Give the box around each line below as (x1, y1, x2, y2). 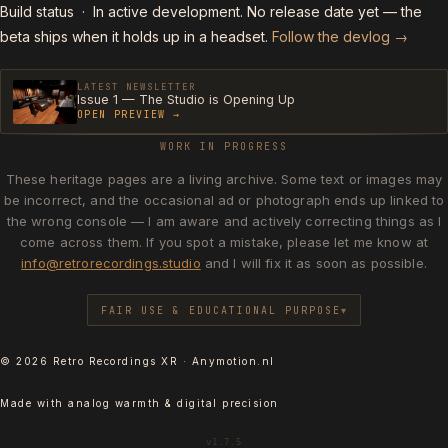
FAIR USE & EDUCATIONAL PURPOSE (101, 303, 342, 317)
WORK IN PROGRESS (160, 140, 288, 154)
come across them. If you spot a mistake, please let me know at (19, 233, 429, 250)
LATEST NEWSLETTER (77, 80, 196, 93)
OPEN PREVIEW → (77, 108, 181, 122)
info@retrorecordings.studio (21, 254, 201, 271)
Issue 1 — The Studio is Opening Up (77, 91, 295, 107)
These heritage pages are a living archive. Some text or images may (5, 170, 443, 187)
